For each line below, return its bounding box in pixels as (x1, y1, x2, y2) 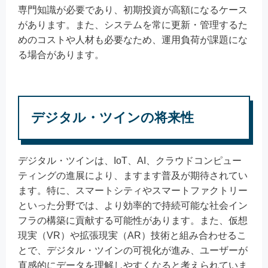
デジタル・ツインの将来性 (31, 110, 194, 126)
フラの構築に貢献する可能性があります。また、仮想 (18, 215, 248, 226)
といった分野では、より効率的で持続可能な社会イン (18, 200, 248, 211)
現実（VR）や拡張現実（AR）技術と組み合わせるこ (18, 230, 246, 241)
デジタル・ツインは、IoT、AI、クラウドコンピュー (18, 156, 242, 166)
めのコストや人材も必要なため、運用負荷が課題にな (18, 35, 248, 45)
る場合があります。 (18, 50, 104, 60)
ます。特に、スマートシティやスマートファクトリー (18, 185, 248, 196)
